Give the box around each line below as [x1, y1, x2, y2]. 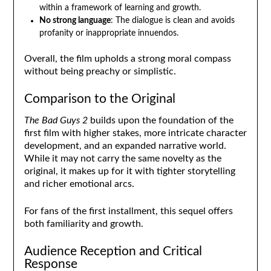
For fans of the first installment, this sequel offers [24, 206, 233, 216]
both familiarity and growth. [24, 218, 143, 229]
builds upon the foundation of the [87, 115, 233, 125]
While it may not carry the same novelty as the [24, 153, 221, 163]
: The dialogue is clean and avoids [110, 16, 235, 25]
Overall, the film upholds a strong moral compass [24, 53, 231, 64]
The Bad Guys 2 [24, 115, 88, 125]
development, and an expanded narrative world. [24, 140, 226, 151]
